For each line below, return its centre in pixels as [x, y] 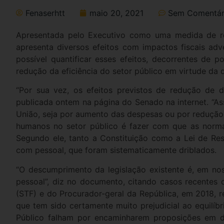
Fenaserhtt [45, 13]
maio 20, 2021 [116, 13]
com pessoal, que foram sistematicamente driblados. [116, 150]
